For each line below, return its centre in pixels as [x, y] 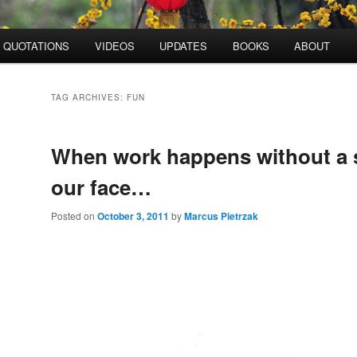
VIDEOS [114, 46]
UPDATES [184, 46]
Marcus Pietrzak [221, 216]
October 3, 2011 [133, 216]
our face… [101, 187]
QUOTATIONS [37, 46]
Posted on [74, 216]
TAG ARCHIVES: [89, 98]
